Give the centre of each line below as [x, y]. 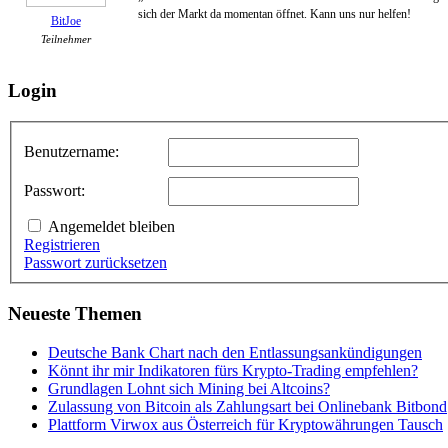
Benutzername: [71, 152]
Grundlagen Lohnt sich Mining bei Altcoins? [189, 388]
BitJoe [65, 20]
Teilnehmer [65, 38]
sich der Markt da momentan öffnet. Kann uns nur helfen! [274, 13]
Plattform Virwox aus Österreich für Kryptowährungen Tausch [245, 424]
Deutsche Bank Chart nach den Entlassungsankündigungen [235, 352]
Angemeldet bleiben [111, 227]
